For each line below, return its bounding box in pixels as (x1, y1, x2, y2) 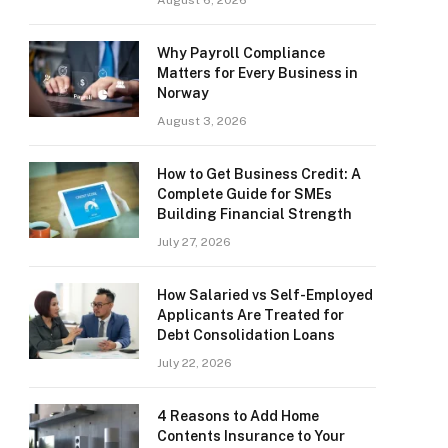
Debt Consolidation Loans (157, 327, 335, 343)
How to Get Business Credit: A (157, 166, 361, 182)
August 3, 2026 (157, 114, 247, 128)
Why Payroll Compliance (157, 45, 325, 61)
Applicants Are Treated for (157, 307, 344, 323)
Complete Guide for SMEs (157, 186, 332, 202)
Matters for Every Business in (157, 65, 358, 81)
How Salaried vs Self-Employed (157, 287, 373, 303)
